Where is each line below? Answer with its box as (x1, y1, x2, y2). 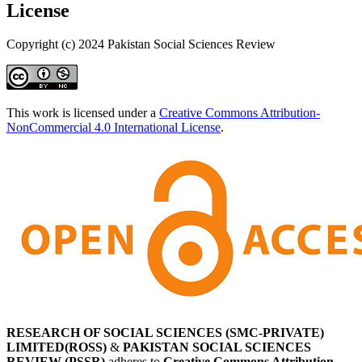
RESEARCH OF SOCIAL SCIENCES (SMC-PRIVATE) (6, 326, 324, 340)
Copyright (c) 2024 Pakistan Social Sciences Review (6, 37, 276, 52)
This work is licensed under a (6, 106, 159, 120)
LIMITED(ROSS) (6, 340, 107, 355)
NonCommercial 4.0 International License (6, 120, 221, 135)
